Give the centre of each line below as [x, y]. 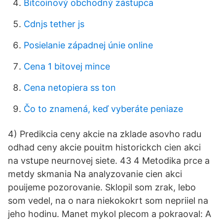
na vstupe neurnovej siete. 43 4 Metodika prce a [109, 161]
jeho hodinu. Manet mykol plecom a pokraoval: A [110, 214]
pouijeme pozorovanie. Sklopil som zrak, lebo [102, 187]
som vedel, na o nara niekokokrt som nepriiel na [108, 201]
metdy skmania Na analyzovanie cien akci [95, 174]
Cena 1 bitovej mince [67, 66]
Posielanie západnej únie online [88, 45]
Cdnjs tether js [54, 24]
